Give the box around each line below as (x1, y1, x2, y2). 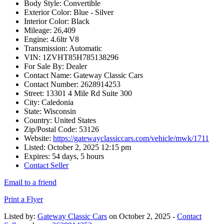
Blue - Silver (71, 8, 113, 17)
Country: (24, 116, 52, 125)
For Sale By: (24, 62, 64, 71)
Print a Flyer (4, 195, 43, 204)
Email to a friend (4, 178, 56, 187)
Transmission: (24, 44, 67, 53)
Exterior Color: (24, 8, 71, 17)
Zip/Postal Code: (24, 125, 77, 134)
